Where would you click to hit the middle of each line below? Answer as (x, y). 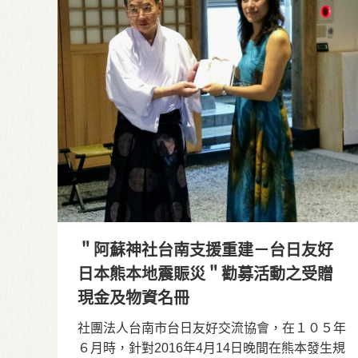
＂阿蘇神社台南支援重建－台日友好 (205, 250)
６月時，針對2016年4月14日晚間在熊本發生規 (211, 348)
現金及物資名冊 (133, 298)
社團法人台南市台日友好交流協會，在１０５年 (212, 328)
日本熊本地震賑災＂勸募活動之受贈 (205, 274)
